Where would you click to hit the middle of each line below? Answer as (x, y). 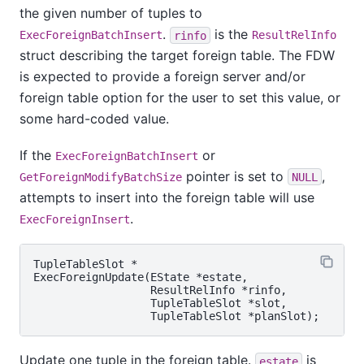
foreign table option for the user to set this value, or (180, 98)
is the (231, 35)
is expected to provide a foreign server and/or (162, 77)
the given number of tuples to (111, 13)
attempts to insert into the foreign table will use (167, 197)
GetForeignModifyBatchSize (101, 177)
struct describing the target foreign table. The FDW (177, 56)
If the (37, 155)
